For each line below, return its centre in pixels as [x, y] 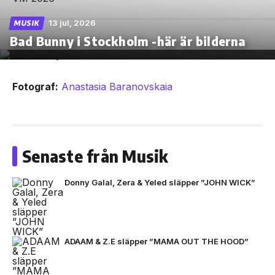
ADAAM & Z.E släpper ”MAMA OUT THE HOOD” [157, 241]
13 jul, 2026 [72, 22]
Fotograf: [35, 86]
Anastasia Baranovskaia [117, 86]
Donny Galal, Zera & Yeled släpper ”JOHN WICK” [160, 182]
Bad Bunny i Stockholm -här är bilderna [128, 41]
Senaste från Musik [95, 156]
